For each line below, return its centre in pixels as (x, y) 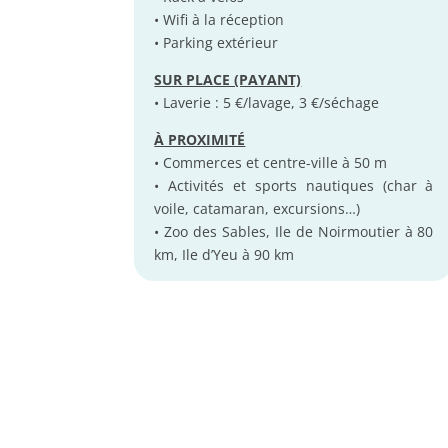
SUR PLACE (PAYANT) (228, 80)
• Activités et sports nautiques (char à (294, 186)
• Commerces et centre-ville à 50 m (271, 163)
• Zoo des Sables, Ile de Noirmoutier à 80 (294, 232)
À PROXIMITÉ (200, 140)
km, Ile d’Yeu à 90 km (224, 255)
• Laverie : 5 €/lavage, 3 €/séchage (267, 103)
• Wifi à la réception (219, 20)
